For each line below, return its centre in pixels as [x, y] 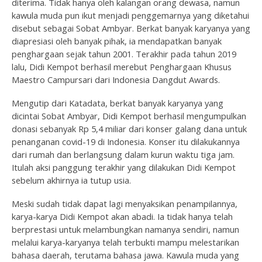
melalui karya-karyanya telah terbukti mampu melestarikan [125, 242]
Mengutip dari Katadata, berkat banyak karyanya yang [118, 103]
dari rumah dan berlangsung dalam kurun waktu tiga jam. [123, 154]
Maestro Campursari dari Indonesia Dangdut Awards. [116, 79]
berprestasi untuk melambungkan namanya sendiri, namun [125, 229]
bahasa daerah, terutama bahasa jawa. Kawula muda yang [125, 255]
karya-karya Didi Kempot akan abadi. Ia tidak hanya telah [122, 216]
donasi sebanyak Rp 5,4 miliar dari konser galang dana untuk [129, 128]
